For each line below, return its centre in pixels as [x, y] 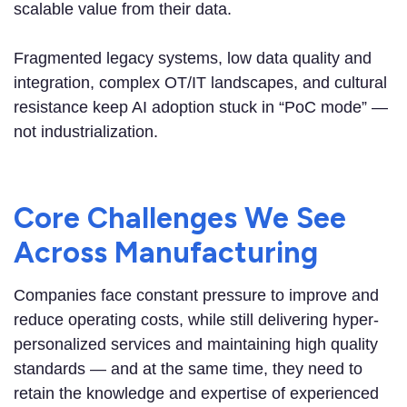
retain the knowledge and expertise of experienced [196, 394]
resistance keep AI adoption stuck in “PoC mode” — [201, 108]
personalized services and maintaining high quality [196, 345]
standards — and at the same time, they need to [188, 369]
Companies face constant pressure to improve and [196, 296]
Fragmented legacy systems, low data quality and [193, 59]
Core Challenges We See [180, 218]
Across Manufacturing [166, 253]
